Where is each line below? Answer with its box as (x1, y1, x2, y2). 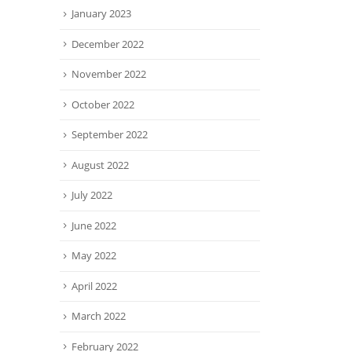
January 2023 (71, 6, 131, 21)
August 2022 (71, 157, 129, 172)
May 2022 (71, 248, 116, 263)
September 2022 (71, 127, 148, 142)
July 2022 (71, 188, 112, 203)
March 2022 (71, 309, 126, 324)
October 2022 (71, 97, 134, 112)
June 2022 (71, 218, 116, 233)
